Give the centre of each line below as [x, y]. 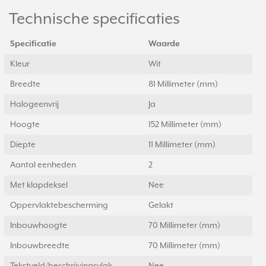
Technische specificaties [94, 20]
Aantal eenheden [43, 165]
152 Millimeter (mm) [185, 125]
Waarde [164, 44]
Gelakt [161, 206]
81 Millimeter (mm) [183, 85]
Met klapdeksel [39, 186]
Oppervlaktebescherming [59, 206]
